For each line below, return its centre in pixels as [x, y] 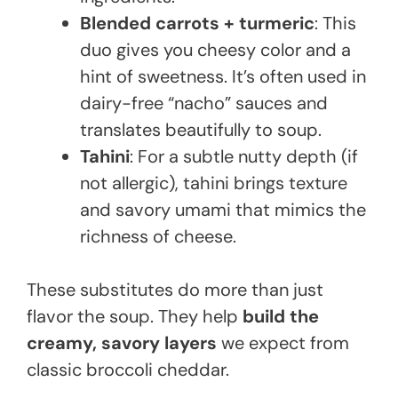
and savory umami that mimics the [223, 210]
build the [281, 317]
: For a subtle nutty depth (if [244, 157]
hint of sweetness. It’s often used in [223, 77]
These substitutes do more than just [175, 290]
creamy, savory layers [122, 343]
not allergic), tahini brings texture [214, 183]
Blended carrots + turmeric [197, 24]
